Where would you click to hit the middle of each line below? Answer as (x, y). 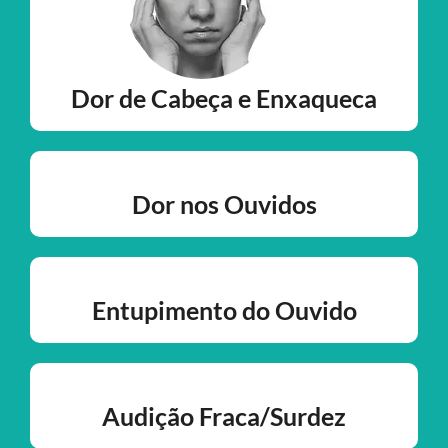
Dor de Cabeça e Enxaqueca (224, 98)
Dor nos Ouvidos (224, 204)
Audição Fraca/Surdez (224, 416)
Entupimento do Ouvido (224, 310)
